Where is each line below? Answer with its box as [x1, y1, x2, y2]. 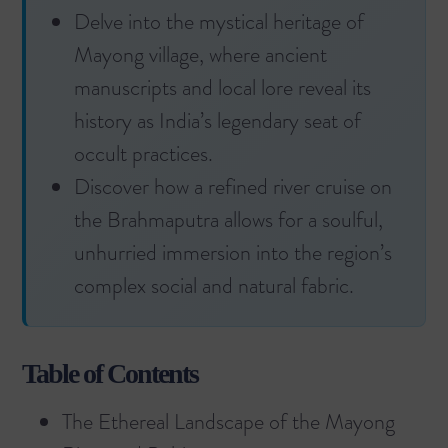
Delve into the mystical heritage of [74, 6, 364, 38]
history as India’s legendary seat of [74, 105, 361, 137]
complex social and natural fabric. [74, 270, 354, 302]
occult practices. [74, 138, 213, 170]
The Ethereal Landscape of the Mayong [62, 406, 395, 438]
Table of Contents [22, 358, 198, 390]
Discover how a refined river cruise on [74, 171, 392, 203]
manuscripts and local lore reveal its [74, 72, 371, 104]
